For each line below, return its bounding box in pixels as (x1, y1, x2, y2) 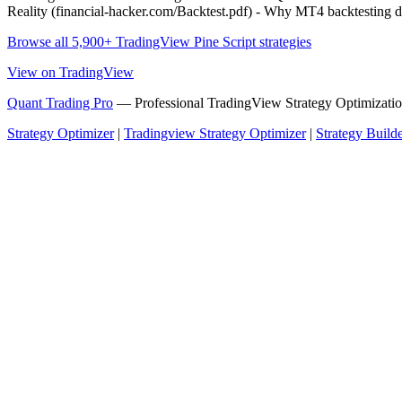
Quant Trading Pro (7, 95, 113, 111)
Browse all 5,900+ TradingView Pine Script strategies (7, 34, 311, 50)
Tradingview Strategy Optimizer (124, 126, 306, 142)
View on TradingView (7, 65, 134, 81)
